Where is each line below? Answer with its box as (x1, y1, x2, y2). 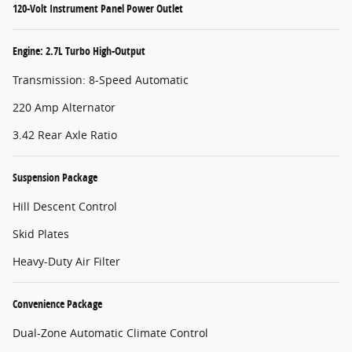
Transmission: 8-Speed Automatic (13, 72, 189, 88)
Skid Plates (13, 226, 69, 242)
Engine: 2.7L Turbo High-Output (13, 43, 145, 59)
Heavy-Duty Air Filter (13, 254, 120, 269)
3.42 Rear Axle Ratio (13, 127, 117, 143)
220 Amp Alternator (13, 100, 115, 115)
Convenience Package (13, 296, 102, 312)
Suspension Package (13, 170, 97, 185)
